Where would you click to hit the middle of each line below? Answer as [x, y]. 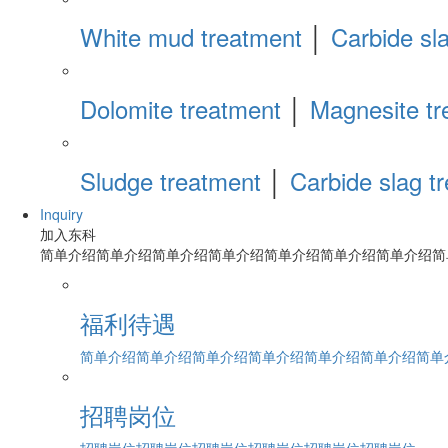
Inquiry [61, 214]
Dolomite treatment [180, 109]
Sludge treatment [170, 181]
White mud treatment [191, 37]
